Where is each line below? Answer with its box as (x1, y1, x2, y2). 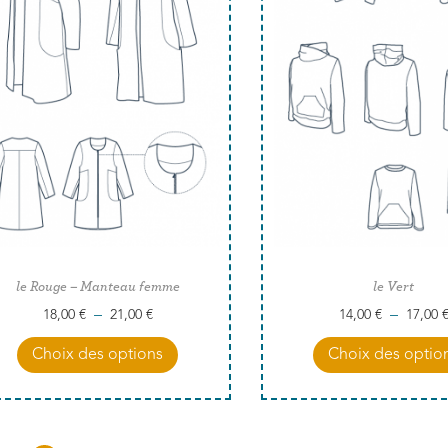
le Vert (373, 279, 415, 294)
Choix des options (32, 346, 164, 363)
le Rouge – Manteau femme (15, 279, 180, 294)
